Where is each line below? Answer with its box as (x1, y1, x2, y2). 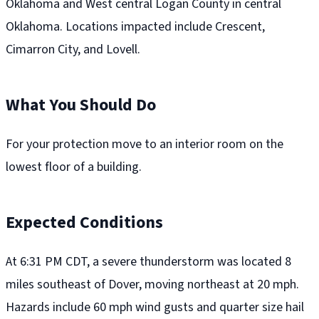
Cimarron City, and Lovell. (6, 41, 140, 59)
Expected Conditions (6, 210, 163, 236)
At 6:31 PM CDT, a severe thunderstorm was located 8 (6, 253, 291, 271)
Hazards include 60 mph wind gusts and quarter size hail (6, 298, 304, 317)
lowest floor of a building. (6, 158, 142, 177)
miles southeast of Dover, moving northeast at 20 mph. (6, 276, 299, 294)
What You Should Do (6, 93, 156, 118)
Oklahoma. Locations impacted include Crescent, (6, 18, 265, 36)
